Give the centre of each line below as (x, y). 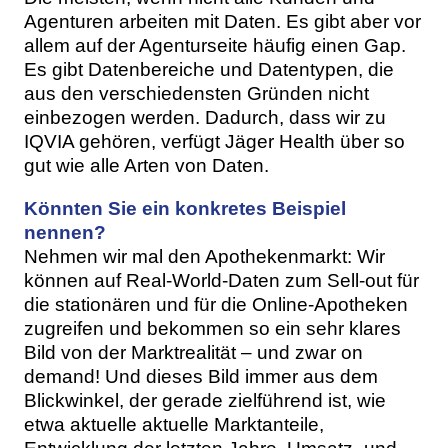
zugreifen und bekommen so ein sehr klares (212, 329)
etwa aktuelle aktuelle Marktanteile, (174, 425)
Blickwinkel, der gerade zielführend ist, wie (205, 401)
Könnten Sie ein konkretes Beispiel (185, 209)
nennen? (65, 233)
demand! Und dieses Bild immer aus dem (201, 377)
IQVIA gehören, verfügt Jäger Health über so (214, 141)
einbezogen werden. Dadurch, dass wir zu (205, 117)
